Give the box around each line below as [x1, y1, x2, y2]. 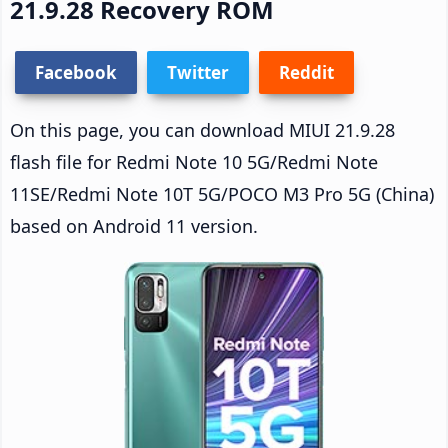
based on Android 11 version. [10, 213, 258, 238]
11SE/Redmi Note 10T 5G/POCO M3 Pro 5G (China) [10, 181, 434, 206]
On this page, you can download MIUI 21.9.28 [10, 117, 395, 142]
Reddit [279, 60, 334, 84]
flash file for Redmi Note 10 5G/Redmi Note [10, 149, 378, 174]
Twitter [167, 60, 229, 84]
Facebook [35, 60, 117, 84]
